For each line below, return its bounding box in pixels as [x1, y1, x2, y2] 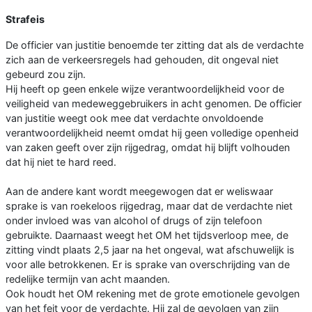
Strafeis [6, 13, 45, 26]
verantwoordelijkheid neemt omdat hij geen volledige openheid [6, 127, 299, 139]
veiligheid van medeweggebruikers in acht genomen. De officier [6, 97, 302, 110]
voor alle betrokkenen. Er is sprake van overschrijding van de [6, 258, 290, 271]
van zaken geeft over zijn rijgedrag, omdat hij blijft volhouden [6, 141, 290, 154]
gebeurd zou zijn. [6, 68, 86, 81]
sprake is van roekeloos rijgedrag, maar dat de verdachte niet [6, 200, 292, 212]
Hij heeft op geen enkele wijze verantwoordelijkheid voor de [6, 83, 284, 95]
